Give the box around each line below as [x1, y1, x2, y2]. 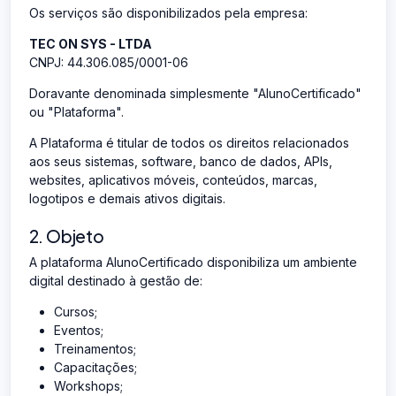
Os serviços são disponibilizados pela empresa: [28, 4, 308, 20]
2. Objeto [28, 225, 104, 247]
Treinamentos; [53, 340, 136, 356]
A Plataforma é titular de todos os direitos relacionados [28, 134, 349, 150]
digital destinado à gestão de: [28, 272, 202, 288]
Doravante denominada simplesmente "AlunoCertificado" [28, 85, 362, 101]
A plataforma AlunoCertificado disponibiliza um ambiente [28, 254, 357, 270]
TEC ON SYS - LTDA [28, 35, 152, 51]
